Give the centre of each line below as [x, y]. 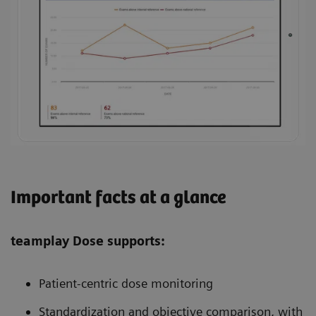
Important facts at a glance [118, 198]
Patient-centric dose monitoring [126, 284]
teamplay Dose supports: [88, 241]
